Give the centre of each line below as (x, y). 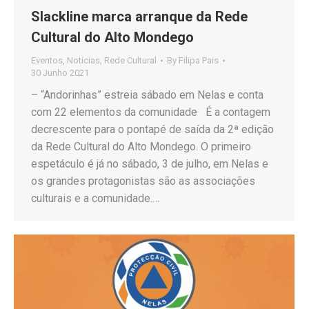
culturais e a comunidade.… (95, 199)
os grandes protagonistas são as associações (143, 181)
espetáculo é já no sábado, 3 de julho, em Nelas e (150, 164)
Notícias (83, 61)
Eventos (47, 61)
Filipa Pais (199, 61)
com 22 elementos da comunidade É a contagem (151, 112)
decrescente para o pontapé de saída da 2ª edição (152, 130)
